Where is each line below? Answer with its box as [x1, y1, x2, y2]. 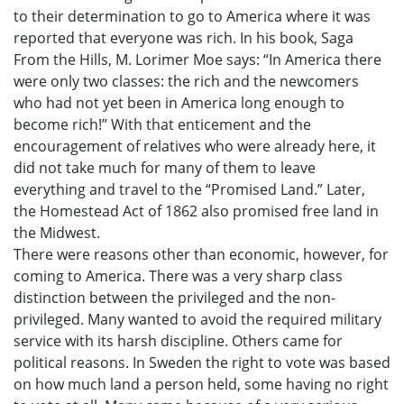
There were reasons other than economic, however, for [14, 244, 389, 265]
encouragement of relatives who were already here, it [14, 136, 376, 157]
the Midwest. [14, 223, 100, 243]
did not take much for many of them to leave [14, 158, 316, 179]
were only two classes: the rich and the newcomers [14, 71, 359, 92]
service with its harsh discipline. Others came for [14, 331, 343, 352]
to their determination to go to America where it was [14, 6, 371, 27]
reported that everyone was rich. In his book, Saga [14, 28, 353, 49]
